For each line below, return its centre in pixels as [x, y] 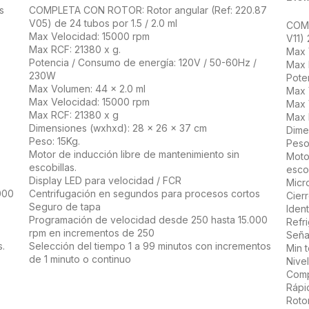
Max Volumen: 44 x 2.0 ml [87, 89]
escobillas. [52, 168]
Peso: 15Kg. [54, 141]
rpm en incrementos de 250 [91, 233]
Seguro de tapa [64, 207]
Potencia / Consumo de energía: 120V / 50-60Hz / [142, 63]
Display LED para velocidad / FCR [105, 181]
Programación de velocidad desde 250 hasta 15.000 [148, 220]
